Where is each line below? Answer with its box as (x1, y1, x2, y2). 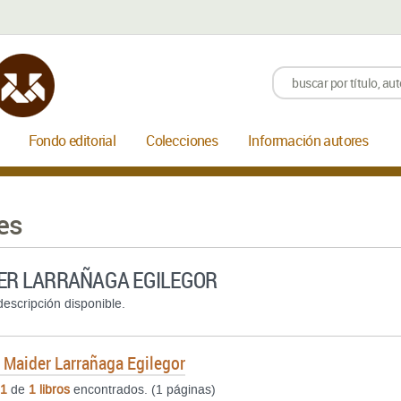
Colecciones (146, 131, 218, 150)
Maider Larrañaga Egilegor (4, 351, 185, 375)
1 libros (29, 383, 70, 397)
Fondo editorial (28, 131, 116, 150)
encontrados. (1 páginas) (70, 383, 216, 397)
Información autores (248, 131, 368, 150)
